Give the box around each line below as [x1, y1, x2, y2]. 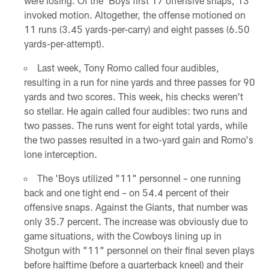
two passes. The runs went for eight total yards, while [23, 119, 247, 131]
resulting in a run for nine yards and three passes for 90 [23, 76, 255, 88]
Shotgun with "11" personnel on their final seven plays [23, 244, 255, 256]
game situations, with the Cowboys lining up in [23, 229, 222, 241]
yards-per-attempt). [23, 37, 104, 49]
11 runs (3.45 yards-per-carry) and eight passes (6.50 [23, 23, 250, 35]
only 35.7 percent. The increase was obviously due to [23, 215, 248, 227]
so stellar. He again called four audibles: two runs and [23, 104, 247, 116]
